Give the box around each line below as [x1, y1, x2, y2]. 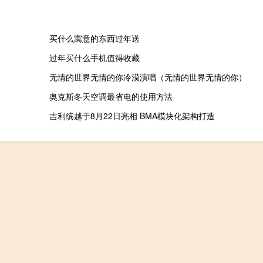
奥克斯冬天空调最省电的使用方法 [49, 90, 173, 103]
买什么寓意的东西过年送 [49, 32, 140, 45]
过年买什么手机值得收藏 [49, 52, 140, 64]
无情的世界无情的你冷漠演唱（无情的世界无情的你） [49, 71, 247, 83]
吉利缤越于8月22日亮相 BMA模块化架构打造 [49, 110, 215, 122]
